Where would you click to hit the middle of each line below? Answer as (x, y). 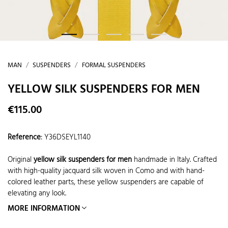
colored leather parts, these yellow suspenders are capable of (106, 182)
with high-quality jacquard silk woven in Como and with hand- (106, 171)
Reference (24, 137)
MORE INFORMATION (44, 208)
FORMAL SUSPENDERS (113, 66)
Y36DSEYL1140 (67, 137)
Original (21, 160)
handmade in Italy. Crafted (174, 160)
